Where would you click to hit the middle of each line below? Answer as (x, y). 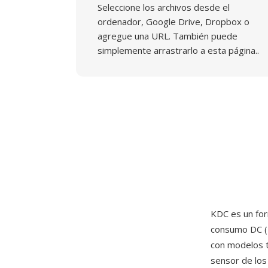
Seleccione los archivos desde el (164, 7)
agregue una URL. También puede (167, 36)
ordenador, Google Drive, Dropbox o (173, 22)
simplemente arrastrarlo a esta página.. (178, 50)
